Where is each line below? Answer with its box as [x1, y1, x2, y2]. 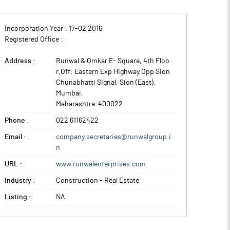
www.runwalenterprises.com [56, 161, 146, 168]
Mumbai [56, 90, 81, 97]
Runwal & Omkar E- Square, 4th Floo [56, 57, 169, 65]
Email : [5, 133, 26, 141]
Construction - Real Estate [56, 177, 139, 184]
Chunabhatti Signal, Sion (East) [56, 79, 154, 86]
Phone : [5, 117, 29, 124]
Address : [5, 57, 35, 65]
